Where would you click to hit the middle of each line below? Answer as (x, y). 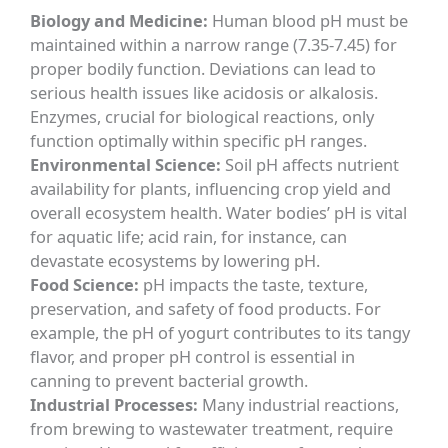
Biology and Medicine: (119, 20)
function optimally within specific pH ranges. (199, 140)
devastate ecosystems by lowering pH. (175, 260)
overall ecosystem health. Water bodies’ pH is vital (219, 212)
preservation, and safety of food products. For (206, 308)
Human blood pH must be (308, 20)
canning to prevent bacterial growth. (169, 380)
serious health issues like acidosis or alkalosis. (204, 92)
